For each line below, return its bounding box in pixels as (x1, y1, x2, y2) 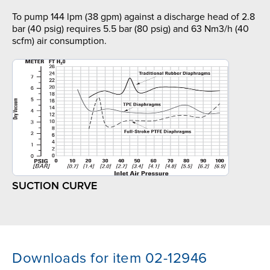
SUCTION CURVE (12, 179, 97, 193)
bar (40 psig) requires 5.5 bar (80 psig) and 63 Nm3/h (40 (12, 23, 249, 36)
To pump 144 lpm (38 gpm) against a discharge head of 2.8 (12, 11, 255, 24)
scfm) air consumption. (12, 35, 107, 48)
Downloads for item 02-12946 (12, 250, 207, 268)
